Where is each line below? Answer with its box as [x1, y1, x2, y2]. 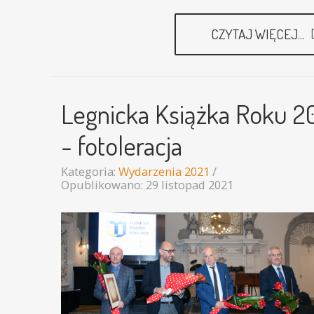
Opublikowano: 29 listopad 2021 [61, 177, 233, 193]
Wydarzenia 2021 [118, 163, 210, 180]
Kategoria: [61, 163, 118, 180]
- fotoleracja [61, 128, 182, 163]
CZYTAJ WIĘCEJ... [211, 25, 307, 43]
